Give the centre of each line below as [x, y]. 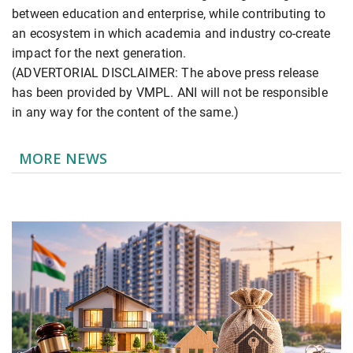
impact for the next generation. [99, 53]
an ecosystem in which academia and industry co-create [171, 33]
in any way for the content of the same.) [126, 112]
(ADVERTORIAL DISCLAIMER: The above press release [165, 72]
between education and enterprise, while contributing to [169, 13]
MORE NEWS [63, 158]
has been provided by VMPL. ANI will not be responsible [170, 92]
